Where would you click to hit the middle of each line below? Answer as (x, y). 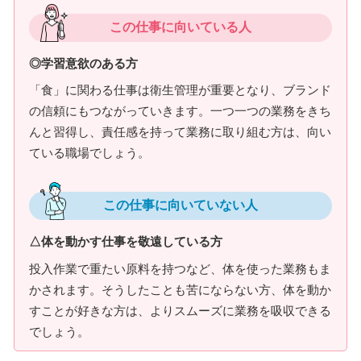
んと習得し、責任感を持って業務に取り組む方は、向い (180, 132)
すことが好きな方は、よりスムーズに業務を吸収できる (180, 310)
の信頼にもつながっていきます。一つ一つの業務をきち (180, 111)
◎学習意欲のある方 (83, 63)
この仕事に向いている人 (180, 27)
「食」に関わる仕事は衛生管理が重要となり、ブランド (180, 90)
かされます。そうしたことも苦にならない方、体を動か (180, 289)
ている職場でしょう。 (89, 153)
